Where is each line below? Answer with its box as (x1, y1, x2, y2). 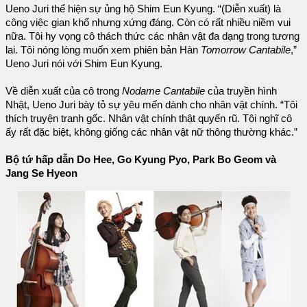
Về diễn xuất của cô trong (5, 86, 122, 97)
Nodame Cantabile (122, 86, 205, 97)
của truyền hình (205, 86, 277, 97)
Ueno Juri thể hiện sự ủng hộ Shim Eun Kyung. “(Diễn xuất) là (5, 3, 281, 14)
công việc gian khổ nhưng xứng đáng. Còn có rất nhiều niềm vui (5, 17, 291, 28)
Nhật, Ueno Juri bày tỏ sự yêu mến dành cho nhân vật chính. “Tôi (5, 99, 297, 110)
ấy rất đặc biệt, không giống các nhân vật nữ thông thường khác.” (5, 127, 297, 138)
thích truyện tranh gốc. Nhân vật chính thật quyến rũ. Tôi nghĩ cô (5, 113, 292, 124)
